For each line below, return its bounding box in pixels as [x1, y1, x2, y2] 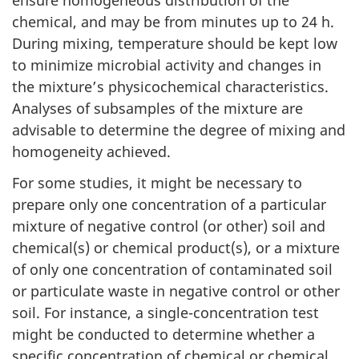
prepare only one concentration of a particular [12, 194, 326, 214]
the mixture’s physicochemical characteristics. [12, 77, 329, 97]
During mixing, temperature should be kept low [12, 34, 337, 54]
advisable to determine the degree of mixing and [12, 120, 345, 140]
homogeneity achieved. [12, 142, 171, 162]
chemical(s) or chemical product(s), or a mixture [12, 237, 340, 257]
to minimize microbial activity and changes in [12, 55, 321, 75]
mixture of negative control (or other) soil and [12, 216, 325, 236]
